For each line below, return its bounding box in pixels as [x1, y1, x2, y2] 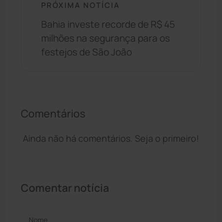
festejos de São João [41, 45, 132, 58]
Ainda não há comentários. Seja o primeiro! [23, 132, 199, 144]
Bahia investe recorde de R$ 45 [41, 17, 175, 31]
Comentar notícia [21, 180, 109, 195]
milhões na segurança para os [41, 31, 170, 45]
